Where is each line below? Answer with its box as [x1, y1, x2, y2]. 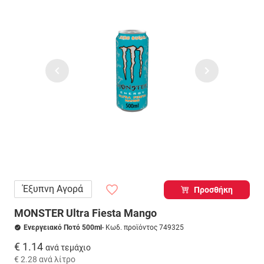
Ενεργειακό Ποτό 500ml [24, 223, 102, 232]
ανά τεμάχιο [45, 242, 91, 252]
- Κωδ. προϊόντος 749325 [102, 223, 184, 232]
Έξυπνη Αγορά [23, 183, 83, 194]
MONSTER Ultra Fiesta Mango [14, 207, 157, 219]
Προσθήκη [194, 185, 233, 194]
